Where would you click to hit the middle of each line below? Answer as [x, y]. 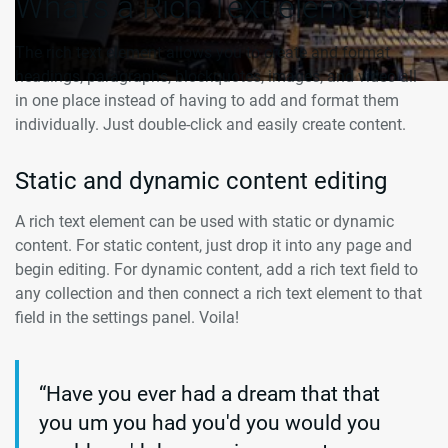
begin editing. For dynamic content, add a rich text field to [216, 270]
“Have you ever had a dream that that [209, 394]
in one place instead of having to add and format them [207, 101]
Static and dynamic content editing [201, 181]
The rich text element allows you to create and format [202, 53]
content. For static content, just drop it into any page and [213, 246]
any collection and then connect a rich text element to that [218, 294]
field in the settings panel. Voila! [127, 318]
